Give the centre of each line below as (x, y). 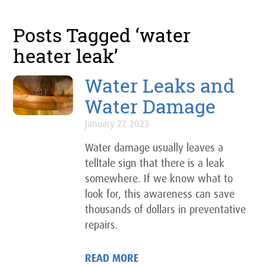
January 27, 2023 (117, 124)
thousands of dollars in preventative (166, 209)
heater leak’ (66, 56)
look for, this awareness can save (160, 194)
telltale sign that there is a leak (155, 163)
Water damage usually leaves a (154, 148)
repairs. (102, 225)
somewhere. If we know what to (159, 178)
